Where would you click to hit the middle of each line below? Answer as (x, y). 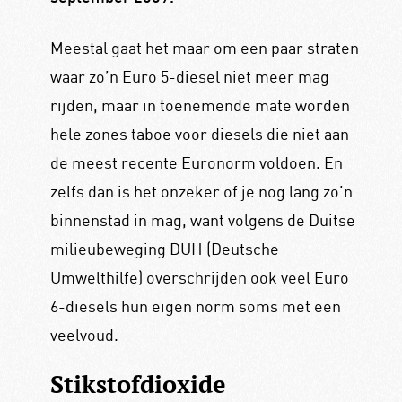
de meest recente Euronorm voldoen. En (196, 163)
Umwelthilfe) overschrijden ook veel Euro (199, 278)
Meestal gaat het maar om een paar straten (204, 48)
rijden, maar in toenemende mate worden (200, 105)
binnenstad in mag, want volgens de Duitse (202, 220)
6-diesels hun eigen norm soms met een (195, 306)
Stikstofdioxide (138, 384)
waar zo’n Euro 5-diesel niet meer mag (189, 77)
